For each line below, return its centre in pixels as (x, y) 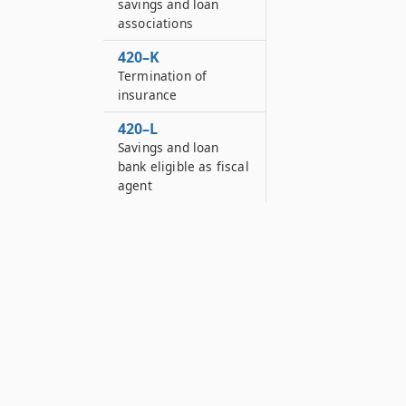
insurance (148, 95)
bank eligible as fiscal (184, 166)
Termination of (163, 76)
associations (155, 23)
